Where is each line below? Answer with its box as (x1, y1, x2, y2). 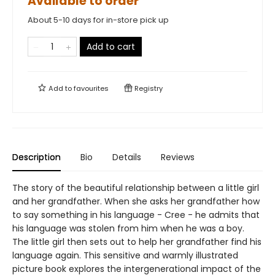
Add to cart (87, 41, 135, 53)
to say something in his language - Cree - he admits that (12, 209, 260, 221)
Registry (133, 83, 163, 93)
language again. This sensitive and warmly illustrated (12, 249, 238, 261)
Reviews (161, 151, 195, 163)
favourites (74, 83, 109, 93)
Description (12, 151, 61, 163)
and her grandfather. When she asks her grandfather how (12, 195, 260, 207)
